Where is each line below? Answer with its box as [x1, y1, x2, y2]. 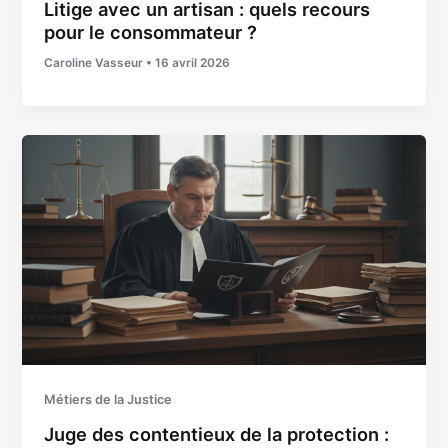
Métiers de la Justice [44, 392, 173, 408]
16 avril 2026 [155, 56, 231, 71]
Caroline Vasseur [44, 56, 147, 71]
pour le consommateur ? [44, 21, 258, 44]
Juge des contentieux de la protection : [44, 423, 390, 446]
